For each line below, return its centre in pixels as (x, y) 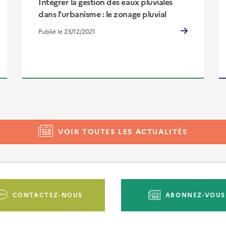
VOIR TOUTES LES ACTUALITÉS (123, 131)
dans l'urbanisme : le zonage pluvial (102, 13)
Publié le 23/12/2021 (67, 31)
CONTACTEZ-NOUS (47, 194)
